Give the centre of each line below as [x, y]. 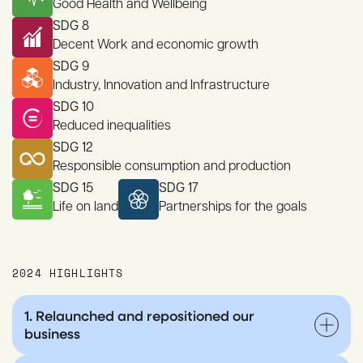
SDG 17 [179, 187]
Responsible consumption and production [172, 165]
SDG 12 [73, 146]
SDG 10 [73, 106]
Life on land [85, 205]
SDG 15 [73, 187]
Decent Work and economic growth [156, 43]
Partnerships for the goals [233, 205]
